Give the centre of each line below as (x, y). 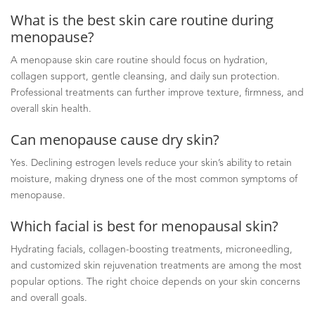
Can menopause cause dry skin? (115, 139)
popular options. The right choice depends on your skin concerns (155, 282)
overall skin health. (51, 109)
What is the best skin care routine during (142, 20)
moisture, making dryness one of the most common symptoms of (154, 179)
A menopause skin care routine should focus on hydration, (139, 60)
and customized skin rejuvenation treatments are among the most (156, 265)
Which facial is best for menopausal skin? (144, 226)
